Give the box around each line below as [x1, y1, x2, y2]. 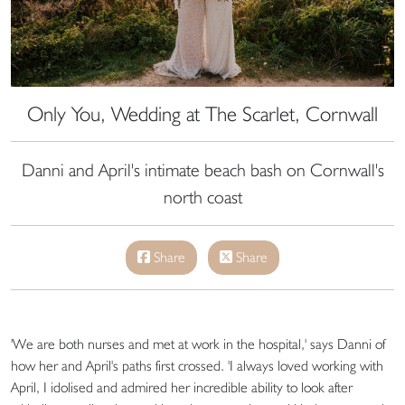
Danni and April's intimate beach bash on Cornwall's [21, 159, 384, 182]
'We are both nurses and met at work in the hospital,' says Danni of [11, 335, 385, 353]
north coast [163, 186, 242, 209]
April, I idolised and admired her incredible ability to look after [11, 379, 353, 397]
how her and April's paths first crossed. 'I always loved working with [11, 357, 383, 375]
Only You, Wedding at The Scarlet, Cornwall [27, 101, 378, 127]
